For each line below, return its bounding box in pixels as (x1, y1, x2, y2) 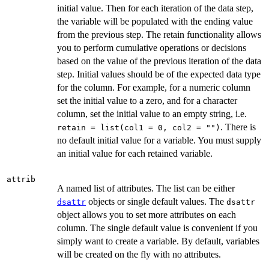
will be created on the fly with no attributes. (57, 249, 221, 259)
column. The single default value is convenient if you (57, 222, 258, 233)
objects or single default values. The (86, 196, 226, 207)
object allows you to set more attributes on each (57, 209, 236, 220)
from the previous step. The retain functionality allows (57, 29, 261, 40)
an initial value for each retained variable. (57, 148, 213, 159)
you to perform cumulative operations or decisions (57, 42, 246, 53)
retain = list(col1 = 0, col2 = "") (57, 122, 220, 132)
